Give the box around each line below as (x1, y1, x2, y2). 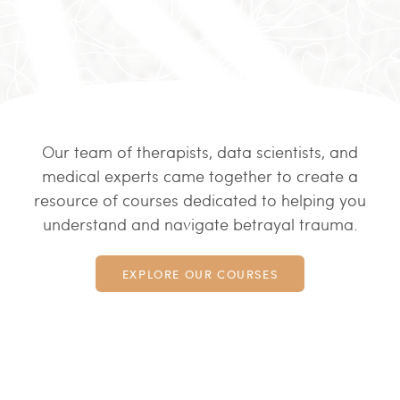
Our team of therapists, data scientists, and (42, 145, 358, 162)
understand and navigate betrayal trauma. (42, 217, 358, 235)
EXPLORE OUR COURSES (121, 264, 279, 282)
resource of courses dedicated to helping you (34, 193, 366, 211)
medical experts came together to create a (42, 169, 358, 187)
